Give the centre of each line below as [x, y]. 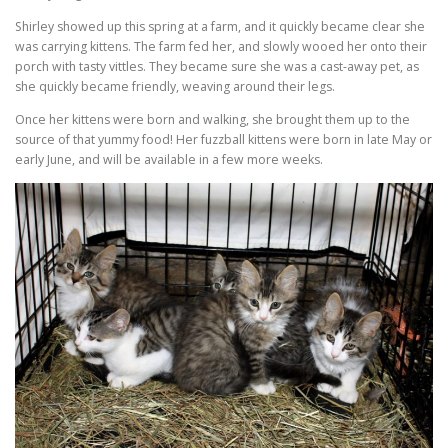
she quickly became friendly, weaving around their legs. [175, 86]
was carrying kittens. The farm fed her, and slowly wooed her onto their [221, 46]
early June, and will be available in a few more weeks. [169, 159]
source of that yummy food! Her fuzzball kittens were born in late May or [223, 139]
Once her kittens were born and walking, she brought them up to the [212, 119]
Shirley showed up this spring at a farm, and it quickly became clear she [220, 26]
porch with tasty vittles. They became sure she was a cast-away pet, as [217, 66]
